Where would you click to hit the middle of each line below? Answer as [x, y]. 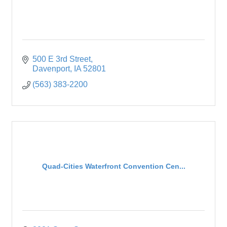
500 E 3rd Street [62, 59]
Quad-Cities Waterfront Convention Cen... [113, 166]
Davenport [51, 69]
